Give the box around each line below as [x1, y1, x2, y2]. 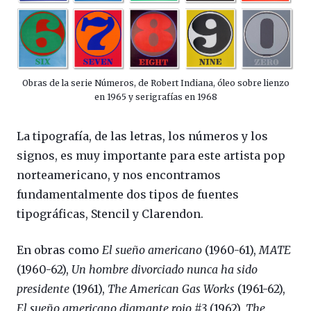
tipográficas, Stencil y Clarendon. [17, 206, 203, 221]
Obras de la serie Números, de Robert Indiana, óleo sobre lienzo [22, 77, 289, 88]
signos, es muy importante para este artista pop [17, 148, 285, 162]
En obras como [17, 242, 102, 257]
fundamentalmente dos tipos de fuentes [17, 187, 239, 201]
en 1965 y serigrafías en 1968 [94, 91, 217, 102]
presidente [17, 281, 69, 296]
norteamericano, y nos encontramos [17, 167, 221, 182]
